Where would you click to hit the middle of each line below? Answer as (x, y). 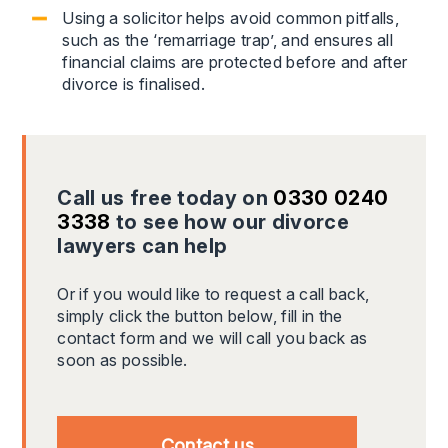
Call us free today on (165, 198)
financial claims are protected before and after (235, 62)
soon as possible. (122, 360)
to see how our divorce (229, 222)
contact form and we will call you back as (212, 338)
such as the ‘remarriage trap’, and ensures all (228, 40)
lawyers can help (142, 246)
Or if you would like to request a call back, (213, 294)
